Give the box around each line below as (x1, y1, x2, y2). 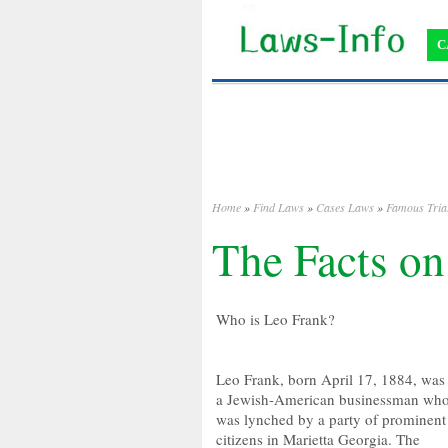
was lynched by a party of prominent (216, 409, 446, 429)
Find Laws (253, 199, 304, 215)
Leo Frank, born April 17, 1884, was (216, 369, 445, 389)
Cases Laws (316, 199, 374, 215)
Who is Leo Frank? (216, 309, 335, 329)
